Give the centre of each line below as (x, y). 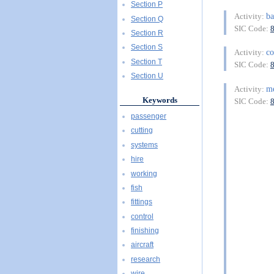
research (146, 259)
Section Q (147, 19)
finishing (145, 231)
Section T (146, 61)
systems (144, 145)
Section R (147, 33)
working (144, 173)
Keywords (160, 100)
